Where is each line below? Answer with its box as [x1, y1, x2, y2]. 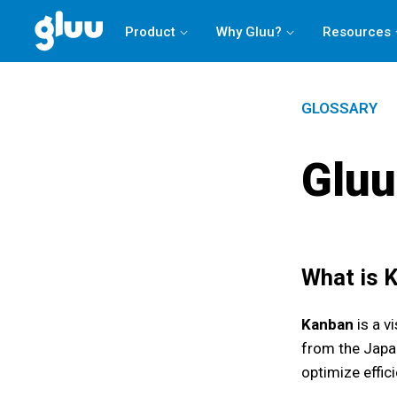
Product [125, 23, 175, 40]
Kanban [301, 315, 354, 334]
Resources [322, 23, 391, 40]
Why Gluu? [215, 23, 282, 40]
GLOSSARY [301, 99, 378, 117]
